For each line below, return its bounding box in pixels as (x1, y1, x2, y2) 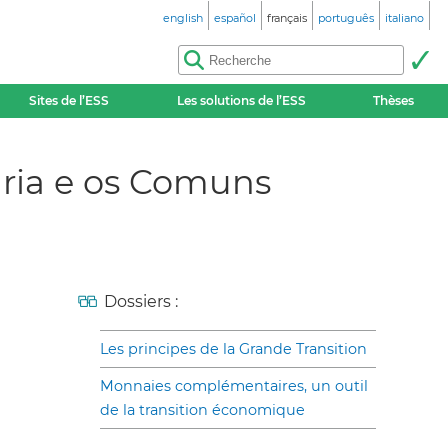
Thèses (373, 93, 415, 108)
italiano (385, 11, 424, 25)
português (318, 11, 374, 25)
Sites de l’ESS (29, 93, 110, 108)
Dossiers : (104, 291, 178, 311)
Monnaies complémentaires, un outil (100, 376, 368, 395)
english (163, 11, 203, 25)
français (267, 11, 307, 25)
